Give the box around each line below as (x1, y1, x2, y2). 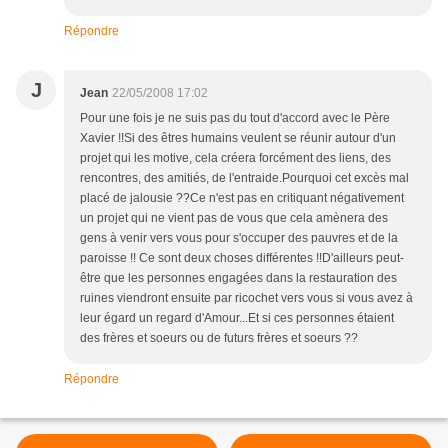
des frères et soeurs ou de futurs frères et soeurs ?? (80, 331, 358, 345)
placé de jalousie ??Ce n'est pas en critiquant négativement (80, 191, 404, 205)
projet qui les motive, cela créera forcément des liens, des (80, 151, 391, 165)
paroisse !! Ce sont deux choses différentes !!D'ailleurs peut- (80, 251, 404, 265)
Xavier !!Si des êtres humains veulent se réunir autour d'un (80, 131, 396, 145)
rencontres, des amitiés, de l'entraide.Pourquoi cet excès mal (80, 171, 409, 185)
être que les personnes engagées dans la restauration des (80, 271, 397, 285)
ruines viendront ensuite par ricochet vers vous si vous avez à (80, 291, 413, 305)
